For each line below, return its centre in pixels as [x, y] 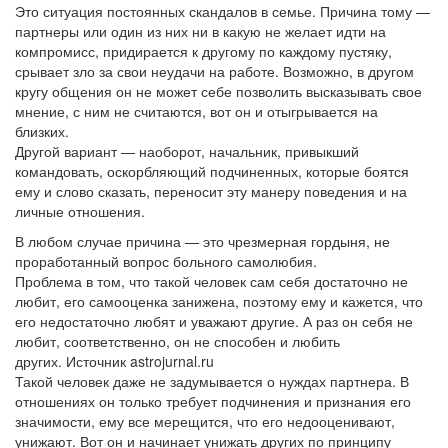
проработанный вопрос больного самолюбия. [168, 260]
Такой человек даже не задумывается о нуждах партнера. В [212, 380]
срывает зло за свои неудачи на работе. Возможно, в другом [214, 70]
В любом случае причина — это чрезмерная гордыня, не [202, 240]
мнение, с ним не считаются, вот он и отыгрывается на [196, 110]
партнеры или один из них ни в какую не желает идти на [200, 30]
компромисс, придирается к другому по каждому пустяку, [203, 50]
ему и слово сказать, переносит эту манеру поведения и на [211, 190]
